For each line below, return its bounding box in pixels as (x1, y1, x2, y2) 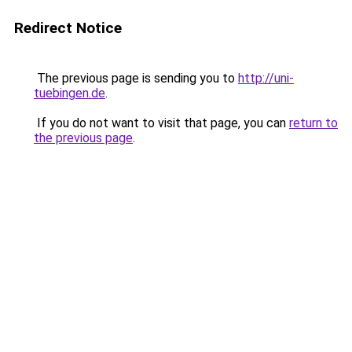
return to (289, 115, 338, 130)
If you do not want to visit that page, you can (34, 115, 289, 130)
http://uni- (238, 71, 294, 86)
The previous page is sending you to (34, 71, 238, 86)
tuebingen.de (34, 86, 105, 101)
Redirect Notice (14, 19, 122, 37)
